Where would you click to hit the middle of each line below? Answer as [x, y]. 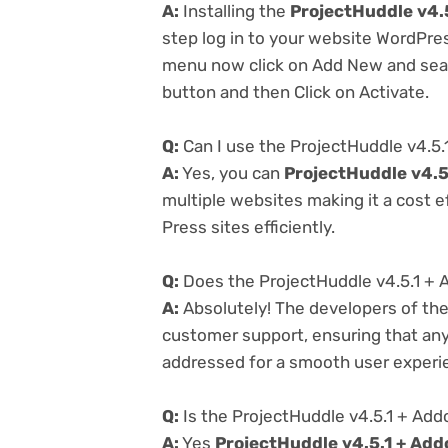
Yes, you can [231, 172]
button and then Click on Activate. [295, 91]
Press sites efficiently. [248, 226]
